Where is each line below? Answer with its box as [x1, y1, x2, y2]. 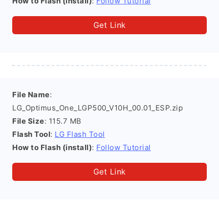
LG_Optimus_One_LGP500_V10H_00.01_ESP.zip [12, 103, 183, 112]
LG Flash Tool [55, 130, 105, 139]
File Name [12, 90, 50, 99]
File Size [12, 116, 44, 126]
